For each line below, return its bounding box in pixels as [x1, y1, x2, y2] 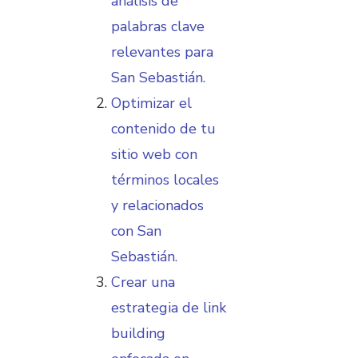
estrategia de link [111, 297, 226, 317]
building [111, 323, 165, 343]
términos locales [111, 169, 219, 189]
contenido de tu [111, 118, 216, 138]
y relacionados [111, 195, 204, 215]
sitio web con [111, 144, 197, 164]
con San [111, 221, 161, 241]
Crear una [111, 272, 175, 292]
